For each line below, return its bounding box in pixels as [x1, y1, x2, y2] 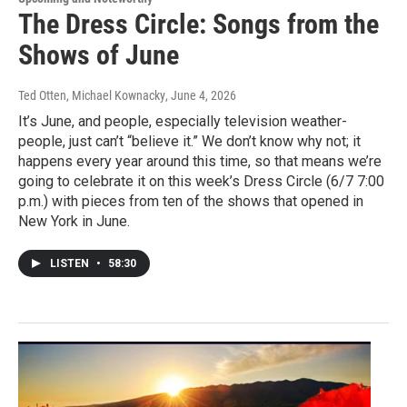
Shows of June [18, 39, 179, 72]
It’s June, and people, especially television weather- [18, 113, 347, 131]
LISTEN [50, 257, 92, 271]
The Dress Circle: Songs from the [18, 8, 379, 41]
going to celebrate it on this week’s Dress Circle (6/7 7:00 [18, 173, 384, 191]
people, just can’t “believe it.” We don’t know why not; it [18, 133, 361, 151]
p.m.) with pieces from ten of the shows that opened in [18, 193, 363, 211]
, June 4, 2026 [165, 88, 236, 104]
